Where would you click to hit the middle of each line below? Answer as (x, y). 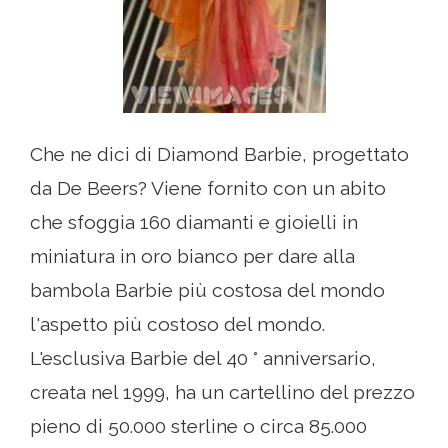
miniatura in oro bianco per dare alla (192, 256)
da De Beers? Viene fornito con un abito (208, 188)
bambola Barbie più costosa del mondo (207, 290)
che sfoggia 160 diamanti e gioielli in (194, 222)
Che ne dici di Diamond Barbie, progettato (219, 154)
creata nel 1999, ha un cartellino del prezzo (222, 392)
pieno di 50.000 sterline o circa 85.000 (198, 426)
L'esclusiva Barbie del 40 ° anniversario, (203, 358)
